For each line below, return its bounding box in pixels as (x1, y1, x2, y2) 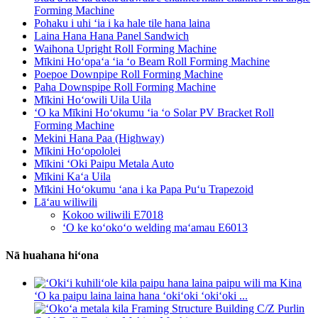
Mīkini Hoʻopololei (34, 144, 121, 157)
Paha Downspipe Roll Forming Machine (34, 80, 216, 93)
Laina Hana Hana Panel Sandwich (34, 29, 189, 42)
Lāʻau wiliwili (34, 195, 97, 208)
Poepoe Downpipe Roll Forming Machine (34, 67, 223, 80)
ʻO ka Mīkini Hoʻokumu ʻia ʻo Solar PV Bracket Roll (34, 106, 274, 119)
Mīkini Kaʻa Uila (34, 170, 111, 182)
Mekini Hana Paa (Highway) (34, 131, 164, 144)
